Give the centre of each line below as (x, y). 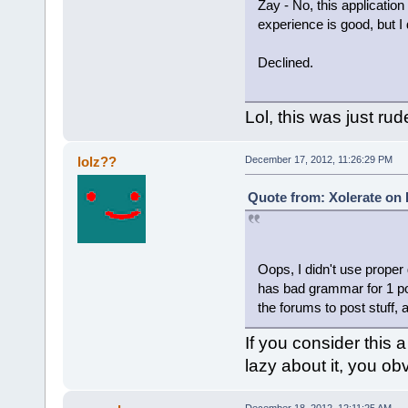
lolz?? (97, 162)
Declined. (285, 62)
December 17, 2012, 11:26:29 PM (318, 160)
